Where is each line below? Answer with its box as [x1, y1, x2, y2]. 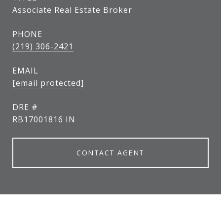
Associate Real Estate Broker [12, 4, 132, 15]
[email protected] [12, 77, 84, 88]
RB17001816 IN [12, 114, 75, 125]
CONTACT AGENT [76, 148, 145, 157]
